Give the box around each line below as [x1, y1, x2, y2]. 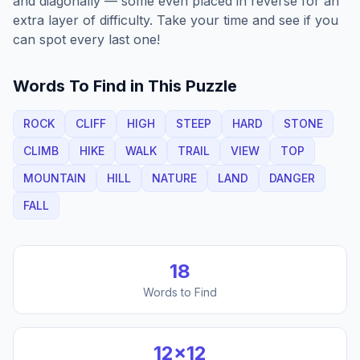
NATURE [152, 171, 197, 185]
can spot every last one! [13, 31, 160, 47]
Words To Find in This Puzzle [13, 76, 237, 96]
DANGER [269, 171, 315, 185]
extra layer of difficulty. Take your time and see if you [13, 12, 338, 28]
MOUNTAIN [23, 171, 86, 185]
